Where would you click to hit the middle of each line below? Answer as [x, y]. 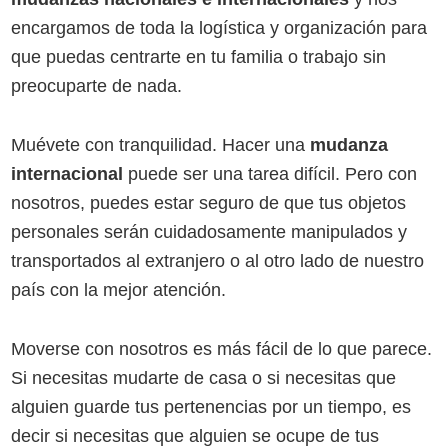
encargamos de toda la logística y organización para [219, 28]
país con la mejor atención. [119, 290]
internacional [67, 174]
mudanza [349, 145]
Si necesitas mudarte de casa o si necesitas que [204, 378]
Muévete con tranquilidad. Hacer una [161, 145]
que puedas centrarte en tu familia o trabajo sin [199, 57]
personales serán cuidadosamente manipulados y [209, 232]
